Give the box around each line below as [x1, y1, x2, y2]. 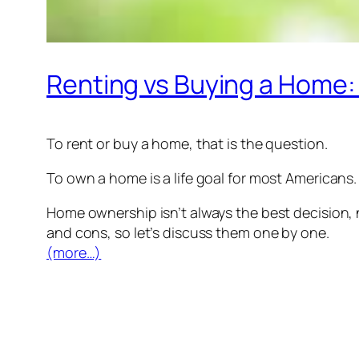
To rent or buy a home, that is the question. [46, 134, 328, 154]
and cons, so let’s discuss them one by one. [46, 223, 329, 243]
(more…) [46, 243, 102, 263]
